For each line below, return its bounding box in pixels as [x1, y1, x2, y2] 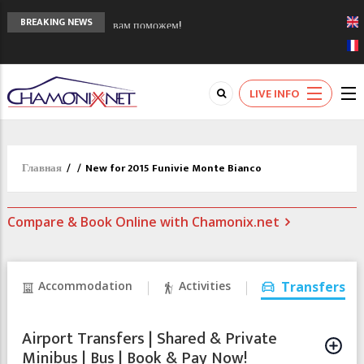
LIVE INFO [249, 84, 299, 103]
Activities [179, 278, 231, 293]
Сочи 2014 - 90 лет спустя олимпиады [113, 13, 299, 32]
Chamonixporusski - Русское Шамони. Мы [113, 71, 318, 90]
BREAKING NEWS [19, 14, 93, 30]
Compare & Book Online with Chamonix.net [7, 213, 279, 231]
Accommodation [38, 278, 132, 293]
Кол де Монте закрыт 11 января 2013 [113, 52, 287, 71]
